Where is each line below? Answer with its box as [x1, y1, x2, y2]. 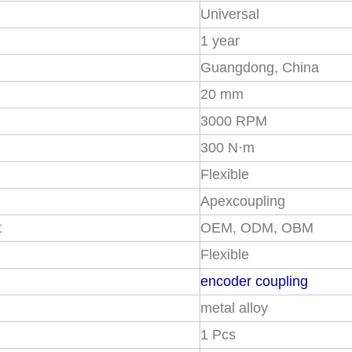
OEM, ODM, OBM [200, 220, 314, 236]
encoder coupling [200, 273, 309, 289]
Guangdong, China [200, 60, 320, 75]
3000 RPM [200, 113, 268, 129]
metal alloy [200, 300, 269, 316]
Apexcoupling [200, 193, 286, 209]
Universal [200, 6, 260, 22]
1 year [200, 33, 240, 49]
